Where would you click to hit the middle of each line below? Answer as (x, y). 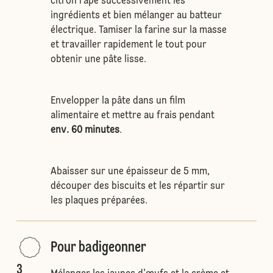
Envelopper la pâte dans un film (118, 101)
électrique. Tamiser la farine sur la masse (138, 30)
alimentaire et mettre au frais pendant (132, 116)
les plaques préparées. (99, 201)
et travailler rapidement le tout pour (128, 45)
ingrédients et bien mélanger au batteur (136, 16)
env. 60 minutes (85, 130)
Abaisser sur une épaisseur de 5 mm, (130, 172)
